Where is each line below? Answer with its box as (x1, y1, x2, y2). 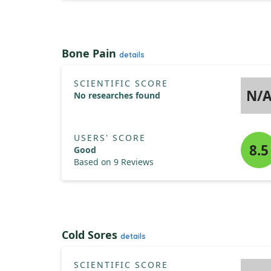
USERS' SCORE (74, 132, 146, 143)
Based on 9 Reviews (74, 156, 154, 168)
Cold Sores (62, 227, 120, 242)
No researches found (74, 90, 160, 101)
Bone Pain (62, 46, 119, 60)
